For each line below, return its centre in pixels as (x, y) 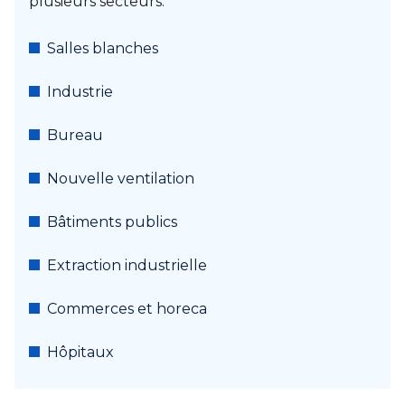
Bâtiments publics (112, 222)
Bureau (75, 135)
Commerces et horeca (127, 309)
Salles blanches (103, 48)
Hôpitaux (80, 352)
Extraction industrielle (127, 265)
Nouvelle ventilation (121, 179)
